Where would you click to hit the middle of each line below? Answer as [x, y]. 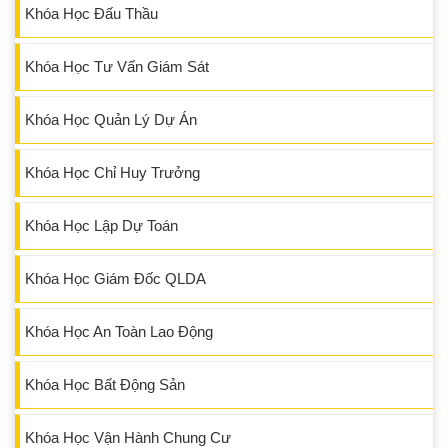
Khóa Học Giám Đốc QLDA [115, 279]
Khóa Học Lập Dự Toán [101, 226]
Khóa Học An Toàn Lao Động [119, 332]
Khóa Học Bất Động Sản [105, 385]
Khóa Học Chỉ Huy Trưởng [112, 173]
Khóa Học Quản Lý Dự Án [111, 120]
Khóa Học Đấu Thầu [91, 14]
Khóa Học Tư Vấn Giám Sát [117, 67]
